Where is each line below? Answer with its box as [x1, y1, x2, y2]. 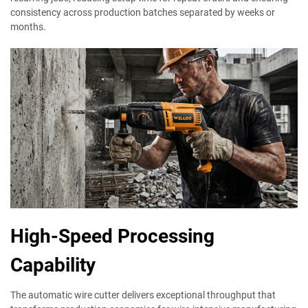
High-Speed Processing [10, 225, 214, 248]
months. [10, 21, 46, 32]
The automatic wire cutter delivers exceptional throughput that [10, 289, 276, 301]
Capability [10, 254, 96, 277]
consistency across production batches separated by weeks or [10, 6, 275, 18]
